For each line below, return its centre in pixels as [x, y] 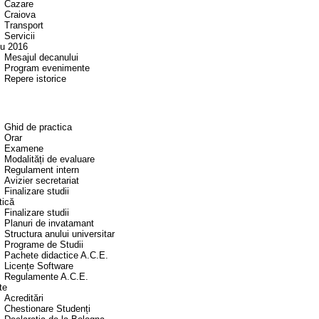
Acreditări [24, 298]
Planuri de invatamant [49, 224]
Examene [24, 149]
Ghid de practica [38, 127]
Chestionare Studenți [47, 309]
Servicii [20, 36]
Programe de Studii [44, 245]
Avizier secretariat [42, 181]
